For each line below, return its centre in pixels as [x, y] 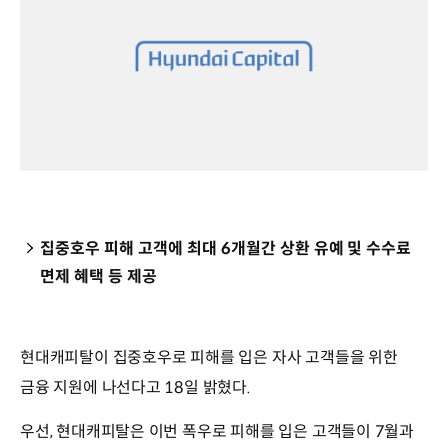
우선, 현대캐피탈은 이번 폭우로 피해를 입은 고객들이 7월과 [217, 431]
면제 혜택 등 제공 [98, 276]
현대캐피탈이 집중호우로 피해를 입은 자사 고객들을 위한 [209, 357]
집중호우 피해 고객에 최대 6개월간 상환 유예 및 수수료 [226, 248]
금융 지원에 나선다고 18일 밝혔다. [139, 387]
